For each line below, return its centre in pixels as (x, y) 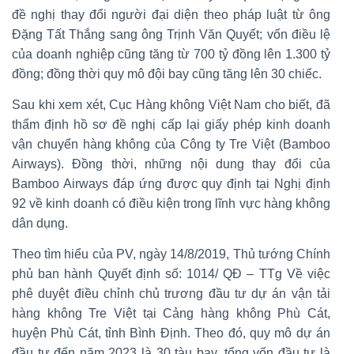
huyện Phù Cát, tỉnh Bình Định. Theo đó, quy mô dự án (171, 333)
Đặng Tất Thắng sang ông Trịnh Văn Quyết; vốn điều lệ (171, 34)
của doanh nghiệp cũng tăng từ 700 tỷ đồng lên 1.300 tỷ (171, 54)
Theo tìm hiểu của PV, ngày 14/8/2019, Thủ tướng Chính (171, 254)
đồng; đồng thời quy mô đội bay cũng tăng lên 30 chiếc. (167, 73)
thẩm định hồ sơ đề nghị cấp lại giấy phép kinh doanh (171, 124)
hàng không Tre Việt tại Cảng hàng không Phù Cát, (171, 313)
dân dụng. (40, 223)
